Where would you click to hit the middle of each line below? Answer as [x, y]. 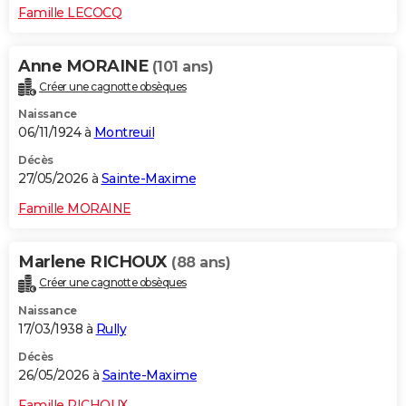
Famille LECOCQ [70, 12]
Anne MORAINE [85, 66]
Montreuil [124, 133]
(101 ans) [182, 66]
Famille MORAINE [75, 209]
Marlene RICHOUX [95, 262]
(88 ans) [201, 263]
